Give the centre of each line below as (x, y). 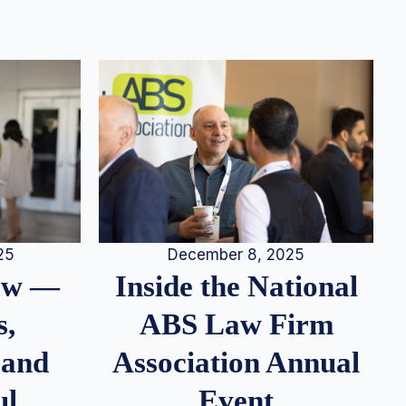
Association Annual (236, 362)
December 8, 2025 (236, 255)
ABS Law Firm (236, 324)
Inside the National (236, 286)
